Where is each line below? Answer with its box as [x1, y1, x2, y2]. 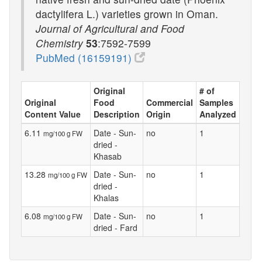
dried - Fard [94, 221, 137, 233]
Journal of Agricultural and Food [36, 21, 184, 36]
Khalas [94, 191, 119, 204]
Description [94, 108, 140, 120]
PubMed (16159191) [36, 50, 135, 65]
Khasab [94, 150, 122, 162]
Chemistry [36, 36, 83, 50]
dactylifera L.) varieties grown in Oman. [36, 6, 218, 21]
